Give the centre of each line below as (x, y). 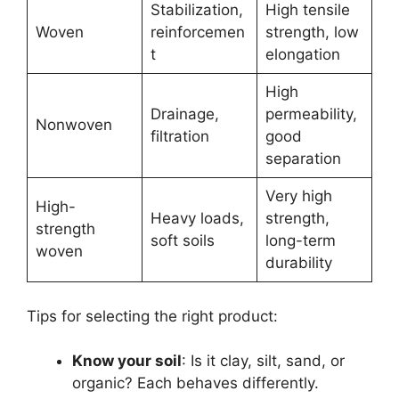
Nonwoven (73, 125)
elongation (302, 54)
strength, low (312, 32)
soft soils (182, 240)
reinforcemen (197, 32)
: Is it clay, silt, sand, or (263, 361)
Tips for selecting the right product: (152, 316)
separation (303, 159)
